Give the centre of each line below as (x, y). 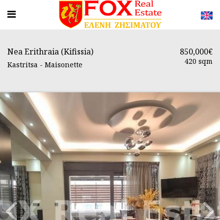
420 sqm (199, 61)
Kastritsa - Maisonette (45, 65)
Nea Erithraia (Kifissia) (50, 52)
